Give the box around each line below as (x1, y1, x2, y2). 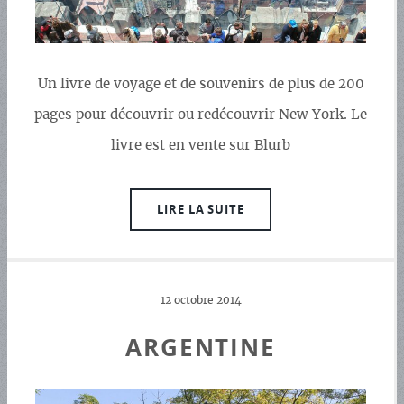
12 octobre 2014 (160, 296, 242, 307)
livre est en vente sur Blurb (111, 139, 290, 153)
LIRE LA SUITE (156, 200, 245, 217)
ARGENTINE (124, 332, 277, 364)
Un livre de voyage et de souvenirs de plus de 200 (37, 78, 364, 92)
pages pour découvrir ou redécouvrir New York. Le (34, 108, 367, 123)
